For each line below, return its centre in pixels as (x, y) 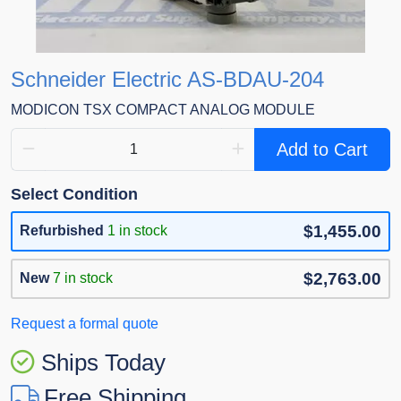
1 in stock (137, 231)
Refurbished (62, 231)
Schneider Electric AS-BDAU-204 (167, 80)
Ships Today (103, 363)
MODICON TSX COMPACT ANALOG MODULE (163, 110)
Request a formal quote (85, 324)
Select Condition (74, 195)
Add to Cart (322, 150)
